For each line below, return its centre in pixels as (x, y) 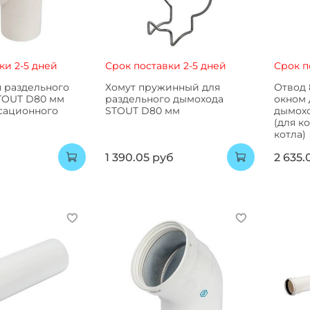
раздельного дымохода (164, 99)
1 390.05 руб (139, 157)
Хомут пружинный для (162, 88)
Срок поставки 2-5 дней (165, 66)
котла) (290, 135)
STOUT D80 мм (142, 111)
